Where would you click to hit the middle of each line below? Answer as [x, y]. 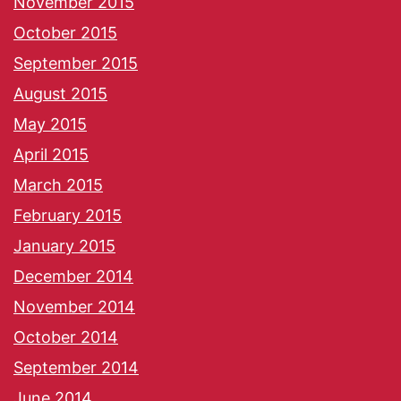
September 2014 [76, 367]
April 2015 [51, 154]
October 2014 [66, 337]
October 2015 [65, 32]
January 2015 [64, 245]
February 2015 [68, 215]
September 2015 [76, 63]
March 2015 [58, 184]
